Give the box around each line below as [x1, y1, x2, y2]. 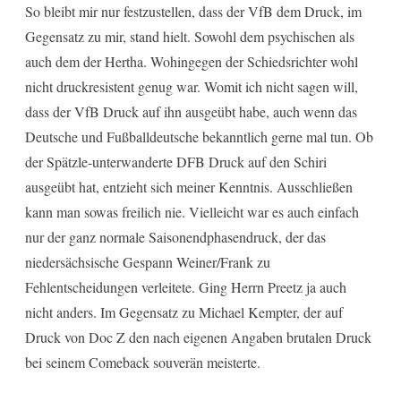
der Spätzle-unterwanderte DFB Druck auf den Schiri [25, 151, 327, 171]
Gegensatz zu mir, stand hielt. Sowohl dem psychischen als [25, 26, 354, 46]
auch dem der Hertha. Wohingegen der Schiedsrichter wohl [25, 51, 358, 71]
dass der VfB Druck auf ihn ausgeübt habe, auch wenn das [25, 101, 357, 121]
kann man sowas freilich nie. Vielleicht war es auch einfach [25, 201, 359, 221]
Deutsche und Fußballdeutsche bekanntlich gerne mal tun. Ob [25, 126, 373, 146]
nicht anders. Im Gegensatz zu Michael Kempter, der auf [25, 302, 343, 321]
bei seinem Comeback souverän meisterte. [25, 352, 260, 371]
